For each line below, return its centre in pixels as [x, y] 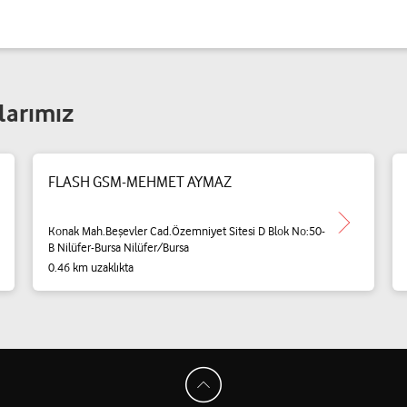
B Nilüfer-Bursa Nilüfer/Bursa [118, 247]
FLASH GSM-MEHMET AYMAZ [139, 182]
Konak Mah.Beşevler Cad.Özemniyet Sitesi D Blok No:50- [186, 230]
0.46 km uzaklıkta [90, 267]
